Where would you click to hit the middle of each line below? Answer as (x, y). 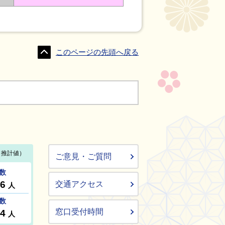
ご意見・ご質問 (83, 156)
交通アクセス (79, 184)
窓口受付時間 (79, 212)
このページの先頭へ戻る (97, 52)
